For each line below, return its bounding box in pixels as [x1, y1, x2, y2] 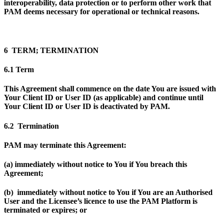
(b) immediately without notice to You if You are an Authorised [4, 188, 213, 197]
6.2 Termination [4, 121, 59, 130]
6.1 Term [4, 65, 34, 74]
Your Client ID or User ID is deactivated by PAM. [4, 102, 170, 111]
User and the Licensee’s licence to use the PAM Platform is [4, 197, 197, 206]
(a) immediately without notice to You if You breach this [4, 160, 187, 169]
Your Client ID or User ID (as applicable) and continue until [4, 93, 203, 102]
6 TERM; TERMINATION [4, 46, 99, 55]
